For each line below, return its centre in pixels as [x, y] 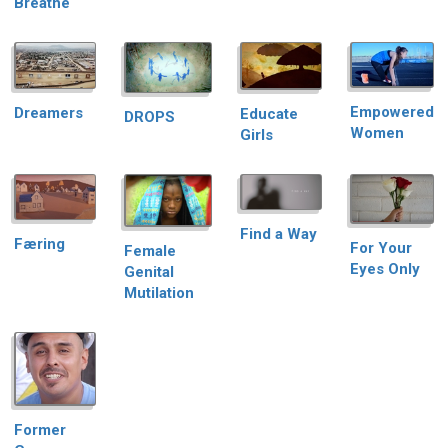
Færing [39, 244]
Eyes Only [385, 268]
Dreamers [48, 113]
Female [150, 250]
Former [40, 429]
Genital [149, 271]
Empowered [392, 111]
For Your [381, 247]
